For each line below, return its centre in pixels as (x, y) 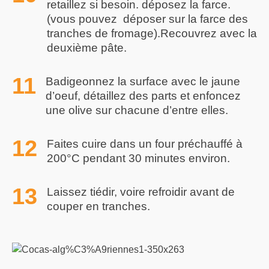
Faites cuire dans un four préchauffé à (145, 144)
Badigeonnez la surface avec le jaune (143, 81)
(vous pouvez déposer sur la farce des (147, 19)
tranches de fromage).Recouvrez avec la (152, 33)
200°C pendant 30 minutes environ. (138, 158)
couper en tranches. (98, 206)
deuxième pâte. (87, 48)
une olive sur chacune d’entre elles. (137, 110)
